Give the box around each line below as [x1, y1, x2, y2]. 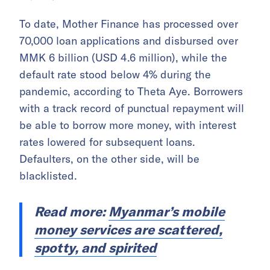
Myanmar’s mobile [108, 202, 225, 220]
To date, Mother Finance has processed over [19, 16, 238, 31]
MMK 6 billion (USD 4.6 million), [19, 50, 181, 64]
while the [181, 50, 227, 64]
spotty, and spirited [34, 239, 157, 256]
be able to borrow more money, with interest [19, 118, 236, 132]
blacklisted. [19, 168, 77, 183]
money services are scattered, [34, 221, 222, 238]
